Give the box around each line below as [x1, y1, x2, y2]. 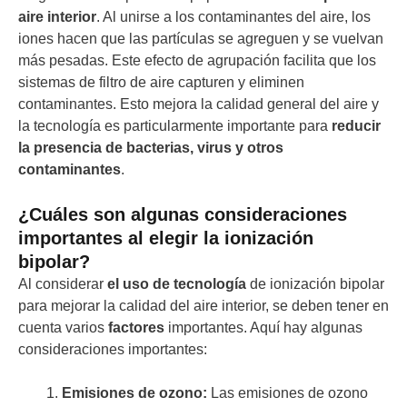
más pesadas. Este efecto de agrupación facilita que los [18, 53, 376, 69]
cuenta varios [18, 320, 108, 336]
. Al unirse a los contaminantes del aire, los [96, 9, 371, 25]
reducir [332, 118, 381, 134]
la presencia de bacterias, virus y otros [18, 140, 283, 156]
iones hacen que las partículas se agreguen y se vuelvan [18, 31, 383, 47]
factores [108, 320, 164, 336]
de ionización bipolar [246, 276, 384, 293]
